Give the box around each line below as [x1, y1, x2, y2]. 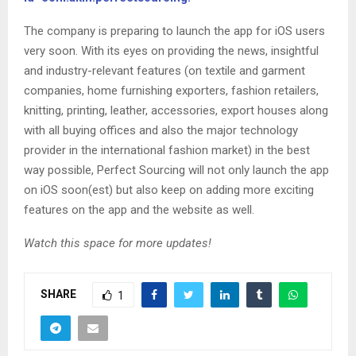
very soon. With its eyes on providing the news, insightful [24, 44, 319, 59]
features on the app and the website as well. [24, 203, 254, 218]
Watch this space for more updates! [24, 236, 211, 251]
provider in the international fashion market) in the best [24, 143, 310, 158]
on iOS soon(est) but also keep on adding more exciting [24, 183, 314, 198]
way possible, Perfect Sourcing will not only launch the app [24, 163, 329, 178]
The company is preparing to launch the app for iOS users [24, 24, 325, 39]
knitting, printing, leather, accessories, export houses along [24, 103, 328, 118]
